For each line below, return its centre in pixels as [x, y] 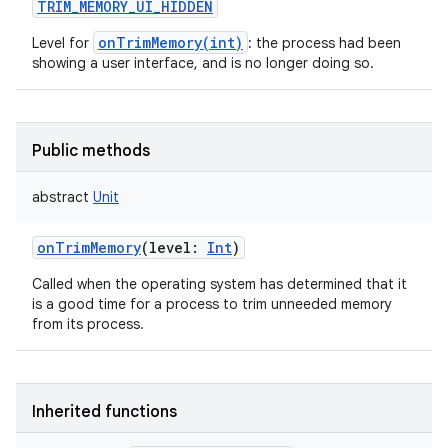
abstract [60, 197]
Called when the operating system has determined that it [219, 284]
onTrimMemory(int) [170, 42]
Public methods [91, 151]
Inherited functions [104, 412]
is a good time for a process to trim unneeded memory [212, 304]
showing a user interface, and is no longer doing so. [203, 63]
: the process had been [324, 43]
